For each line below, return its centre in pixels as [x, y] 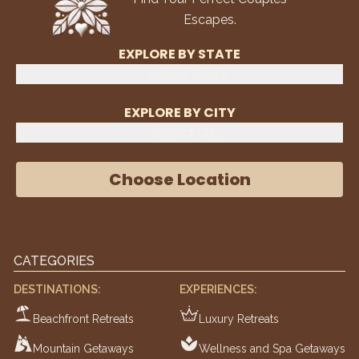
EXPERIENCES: [218, 289]
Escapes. [210, 19]
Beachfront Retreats [83, 319]
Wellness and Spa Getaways [272, 348]
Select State [188, 74]
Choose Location [179, 179]
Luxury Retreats [239, 319]
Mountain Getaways [83, 348]
